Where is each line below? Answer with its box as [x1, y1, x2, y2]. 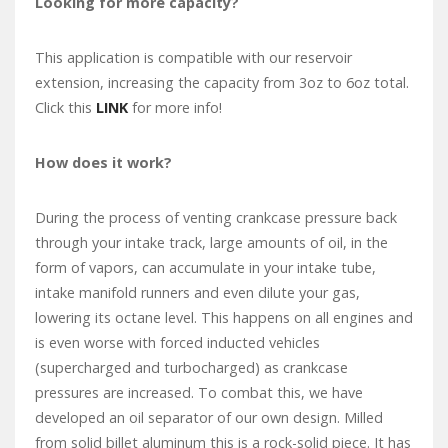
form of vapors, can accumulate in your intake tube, [35, 257, 376, 277]
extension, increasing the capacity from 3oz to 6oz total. [35, 72, 413, 92]
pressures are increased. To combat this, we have [35, 382, 363, 402]
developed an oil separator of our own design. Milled [35, 407, 383, 427]
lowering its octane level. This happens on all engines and [35, 307, 413, 327]
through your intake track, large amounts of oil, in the [35, 232, 388, 252]
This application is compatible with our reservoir [35, 47, 352, 67]
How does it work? [35, 152, 172, 172]
